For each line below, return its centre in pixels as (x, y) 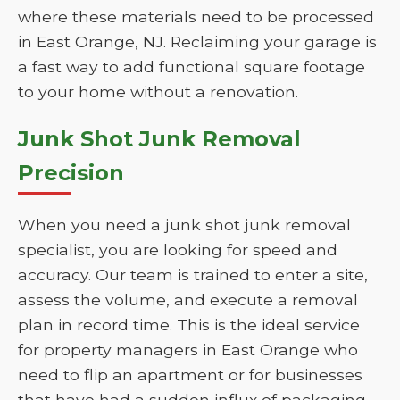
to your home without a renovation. (158, 92)
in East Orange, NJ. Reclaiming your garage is (197, 42)
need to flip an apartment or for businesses (190, 375)
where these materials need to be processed (196, 17)
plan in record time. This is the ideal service (189, 325)
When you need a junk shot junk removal (184, 225)
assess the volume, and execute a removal (188, 300)
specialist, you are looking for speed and (178, 250)
